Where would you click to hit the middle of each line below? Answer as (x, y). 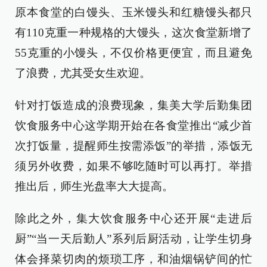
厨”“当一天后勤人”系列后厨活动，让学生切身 (133, 239)
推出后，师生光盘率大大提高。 (94, 186)
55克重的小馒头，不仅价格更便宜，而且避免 (133, 53)
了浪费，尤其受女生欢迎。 (83, 73)
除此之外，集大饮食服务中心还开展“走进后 (133, 218)
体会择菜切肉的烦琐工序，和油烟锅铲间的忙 (133, 259)
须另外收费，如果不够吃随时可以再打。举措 (133, 166)
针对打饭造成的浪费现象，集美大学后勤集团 (133, 105)
